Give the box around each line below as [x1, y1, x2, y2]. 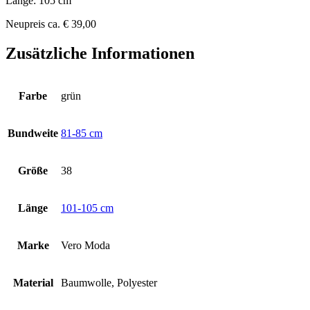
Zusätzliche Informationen [6, 44, 194, 62]
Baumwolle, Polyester [61, 276, 157, 289]
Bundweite [8, 127, 58, 139]
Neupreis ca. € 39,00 [6, 17, 96, 30]
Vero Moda [61, 239, 110, 251]
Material [12, 276, 53, 289]
